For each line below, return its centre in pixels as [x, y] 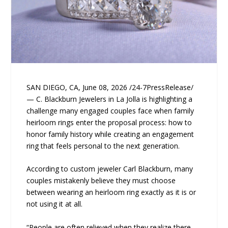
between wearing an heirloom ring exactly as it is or [111, 192]
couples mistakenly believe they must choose [101, 181]
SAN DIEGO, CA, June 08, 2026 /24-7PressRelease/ [110, 87]
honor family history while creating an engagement [110, 134]
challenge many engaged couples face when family [110, 110]
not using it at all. [55, 204]
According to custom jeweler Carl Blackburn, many [110, 169]
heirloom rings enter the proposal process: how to [109, 122]
